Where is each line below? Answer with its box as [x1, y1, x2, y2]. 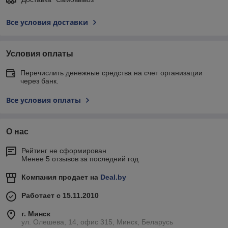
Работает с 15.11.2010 [21, 191, 99, 199]
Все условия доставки [6, 17, 88, 27]
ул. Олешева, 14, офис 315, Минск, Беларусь [21, 217, 173, 226]
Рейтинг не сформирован [21, 146, 106, 155]
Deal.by [100, 173, 126, 181]
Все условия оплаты [6, 95, 81, 105]
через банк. [20, 76, 59, 85]
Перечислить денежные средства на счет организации [20, 68, 203, 77]
